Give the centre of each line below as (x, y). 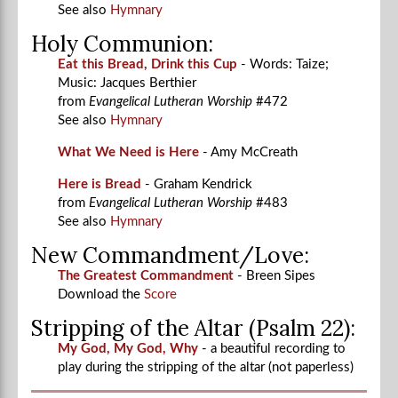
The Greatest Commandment (146, 275)
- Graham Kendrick (200, 184)
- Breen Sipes (276, 275)
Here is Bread (99, 184)
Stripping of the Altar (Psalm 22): (196, 327)
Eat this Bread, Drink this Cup (147, 64)
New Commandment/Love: (173, 255)
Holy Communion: (125, 43)
